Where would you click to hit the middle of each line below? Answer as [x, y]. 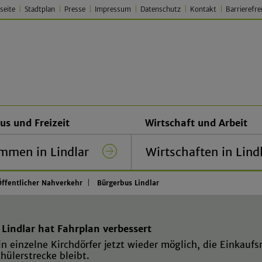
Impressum [113, 9]
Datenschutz [161, 9]
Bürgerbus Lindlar [128, 183]
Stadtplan [40, 9]
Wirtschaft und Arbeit [196, 123]
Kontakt [203, 9]
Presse [75, 9]
